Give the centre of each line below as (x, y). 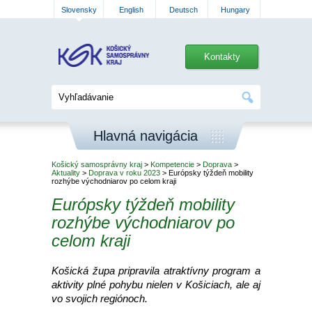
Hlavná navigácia (146, 136)
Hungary (235, 10)
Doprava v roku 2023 (124, 173)
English (131, 10)
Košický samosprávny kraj (97, 164)
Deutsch (183, 10)
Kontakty (222, 57)
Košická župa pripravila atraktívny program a (156, 271)
